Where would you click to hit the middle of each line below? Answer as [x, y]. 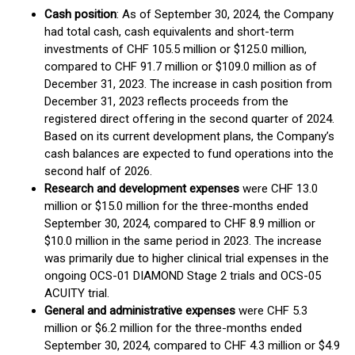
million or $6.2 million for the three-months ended [173, 328]
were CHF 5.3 [271, 311]
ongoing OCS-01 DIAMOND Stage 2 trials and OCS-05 [183, 276]
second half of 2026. [98, 171]
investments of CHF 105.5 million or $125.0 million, [176, 49]
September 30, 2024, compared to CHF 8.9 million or [180, 223]
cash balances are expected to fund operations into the [189, 154]
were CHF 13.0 [280, 189]
